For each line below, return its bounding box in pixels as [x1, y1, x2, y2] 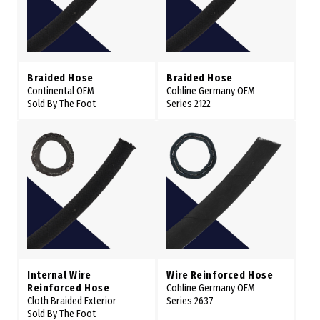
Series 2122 [166, 98, 211, 111]
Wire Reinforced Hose [166, 269, 274, 282]
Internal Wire [27, 269, 91, 282]
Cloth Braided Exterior [27, 295, 116, 308]
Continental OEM [27, 85, 94, 98]
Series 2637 [166, 295, 214, 308]
